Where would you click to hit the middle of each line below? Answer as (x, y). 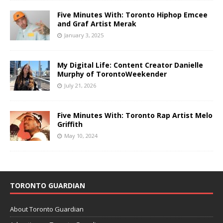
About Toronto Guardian (47, 209)
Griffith (70, 124)
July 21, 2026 (80, 85)
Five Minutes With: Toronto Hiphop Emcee (132, 14)
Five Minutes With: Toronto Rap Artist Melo (135, 115)
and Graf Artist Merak (97, 23)
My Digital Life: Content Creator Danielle (130, 65)
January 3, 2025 (84, 35)
